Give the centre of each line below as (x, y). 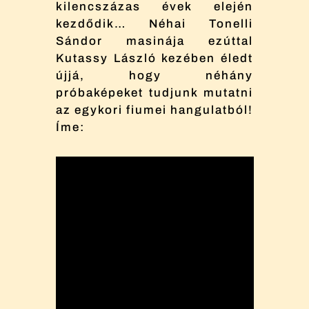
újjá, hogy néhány (154, 76)
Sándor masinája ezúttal (154, 41)
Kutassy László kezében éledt (154, 58)
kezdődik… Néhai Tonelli (154, 24)
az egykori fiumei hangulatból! (154, 110)
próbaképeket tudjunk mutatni (154, 93)
